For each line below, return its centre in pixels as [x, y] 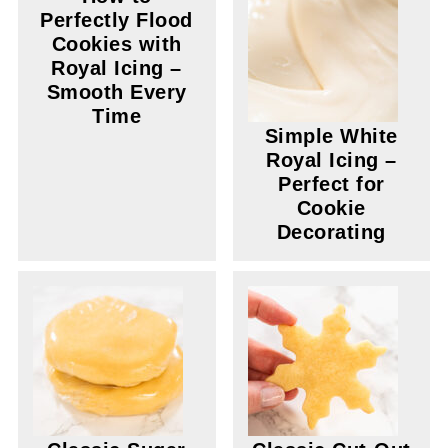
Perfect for [331, 184]
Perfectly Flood [116, 20]
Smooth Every [116, 92]
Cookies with [116, 44]
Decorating [331, 232]
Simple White [331, 136]
